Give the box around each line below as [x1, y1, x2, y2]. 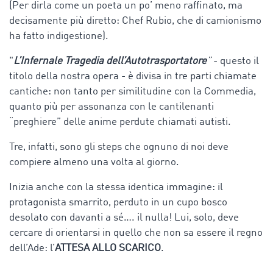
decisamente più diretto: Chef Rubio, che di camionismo [9, 15, 261, 26]
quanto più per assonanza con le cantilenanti [9, 101, 214, 112]
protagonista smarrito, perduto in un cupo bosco [9, 197, 227, 208]
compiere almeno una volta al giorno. [9, 157, 179, 168]
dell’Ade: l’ [9, 243, 55, 253]
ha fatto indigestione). [9, 30, 108, 41]
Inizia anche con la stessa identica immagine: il [9, 182, 223, 193]
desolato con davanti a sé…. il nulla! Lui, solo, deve [9, 212, 239, 223]
